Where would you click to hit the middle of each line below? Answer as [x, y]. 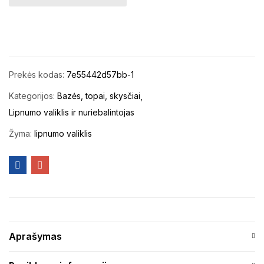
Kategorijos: [33, 96]
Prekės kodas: [38, 75]
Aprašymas [35, 237]
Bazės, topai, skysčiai [99, 96]
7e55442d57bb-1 [100, 75]
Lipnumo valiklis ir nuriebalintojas [72, 113]
